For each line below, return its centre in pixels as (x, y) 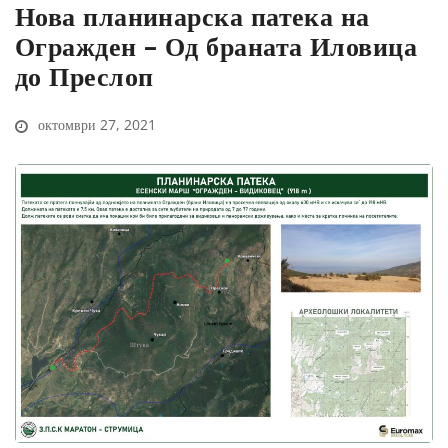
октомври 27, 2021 (95, 125)
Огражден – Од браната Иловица (216, 46)
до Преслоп (84, 76)
